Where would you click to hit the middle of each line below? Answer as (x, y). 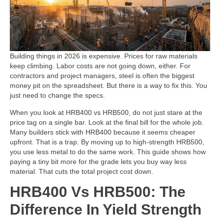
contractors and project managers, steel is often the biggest (102, 76)
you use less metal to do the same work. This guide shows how (108, 151)
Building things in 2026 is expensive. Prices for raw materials (104, 56)
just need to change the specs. (57, 96)
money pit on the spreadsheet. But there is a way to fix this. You (109, 86)
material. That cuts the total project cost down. (82, 171)
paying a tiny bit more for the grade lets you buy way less (98, 161)
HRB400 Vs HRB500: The (98, 192)
